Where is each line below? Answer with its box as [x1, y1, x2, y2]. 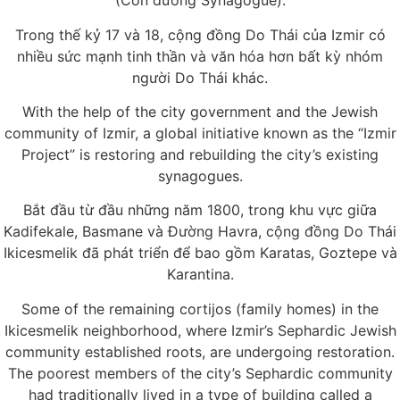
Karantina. [166, 265, 234, 284]
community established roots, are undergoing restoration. [5, 342, 395, 361]
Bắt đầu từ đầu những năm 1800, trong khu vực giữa [23, 201, 377, 220]
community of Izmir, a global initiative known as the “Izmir [4, 124, 396, 143]
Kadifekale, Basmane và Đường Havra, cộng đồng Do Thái [4, 222, 396, 241]
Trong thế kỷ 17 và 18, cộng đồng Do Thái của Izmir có [14, 25, 386, 44]
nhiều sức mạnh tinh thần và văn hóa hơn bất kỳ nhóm [17, 46, 383, 65]
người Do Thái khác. [132, 68, 268, 87]
